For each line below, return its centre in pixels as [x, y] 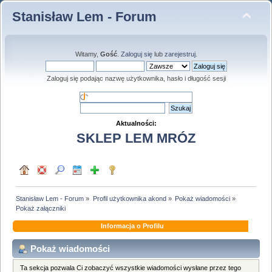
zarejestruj [180, 54]
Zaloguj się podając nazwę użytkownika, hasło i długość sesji [136, 78]
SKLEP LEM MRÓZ [136, 138]
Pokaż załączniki [41, 208]
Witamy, [87, 54]
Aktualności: [136, 123]
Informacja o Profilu [132, 226]
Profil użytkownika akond [129, 198]
